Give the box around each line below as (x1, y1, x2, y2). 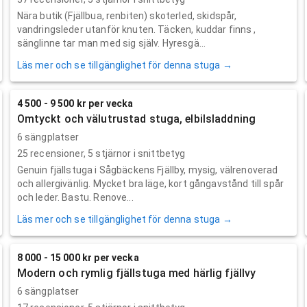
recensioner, (27, 147, 88, 159)
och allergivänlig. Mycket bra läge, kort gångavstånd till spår (16, 177, 284, 189)
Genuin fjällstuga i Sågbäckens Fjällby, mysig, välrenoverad (16, 164, 278, 175)
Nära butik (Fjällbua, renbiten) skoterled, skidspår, (16, 10, 237, 21)
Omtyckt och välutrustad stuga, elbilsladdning (16, 112, 256, 125)
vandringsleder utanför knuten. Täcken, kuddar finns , (16, 23, 256, 35)
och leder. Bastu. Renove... (16, 191, 134, 203)
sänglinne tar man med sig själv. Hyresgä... (16, 37, 206, 49)
